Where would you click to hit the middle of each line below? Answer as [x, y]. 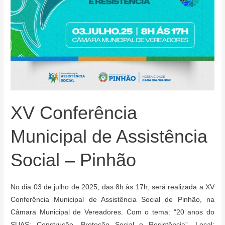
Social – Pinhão [74, 160]
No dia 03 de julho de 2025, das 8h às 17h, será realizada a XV [113, 187]
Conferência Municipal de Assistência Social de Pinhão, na [113, 200]
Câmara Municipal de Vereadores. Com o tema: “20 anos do [113, 212]
